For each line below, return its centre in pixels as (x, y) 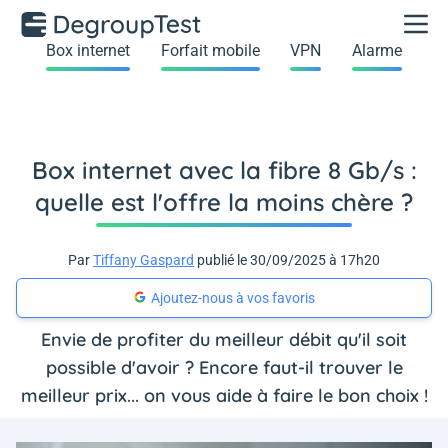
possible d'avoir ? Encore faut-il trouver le (224, 367)
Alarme (376, 50)
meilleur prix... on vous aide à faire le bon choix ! (224, 395)
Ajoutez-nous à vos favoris (233, 298)
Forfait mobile (210, 50)
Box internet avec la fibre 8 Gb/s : (224, 170)
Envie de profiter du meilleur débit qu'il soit (224, 339)
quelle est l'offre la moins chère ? (224, 202)
